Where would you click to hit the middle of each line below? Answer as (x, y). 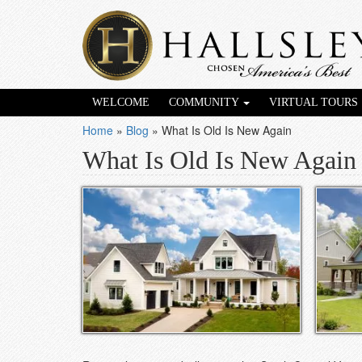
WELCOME (121, 102)
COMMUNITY (205, 102)
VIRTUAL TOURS (314, 102)
